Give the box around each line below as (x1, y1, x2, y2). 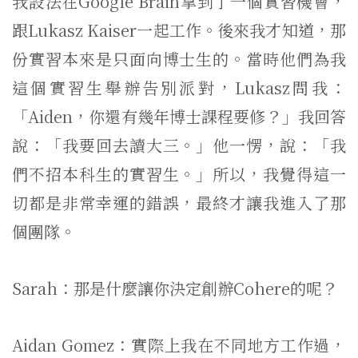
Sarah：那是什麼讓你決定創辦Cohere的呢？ (12, 276, 338, 300)
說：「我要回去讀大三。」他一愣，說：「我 (12, 133, 346, 157)
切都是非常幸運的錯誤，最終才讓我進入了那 (12, 191, 346, 214)
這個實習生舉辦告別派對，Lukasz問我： (12, 76, 346, 99)
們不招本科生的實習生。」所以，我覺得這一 (12, 162, 346, 185)
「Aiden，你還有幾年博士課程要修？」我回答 (12, 105, 346, 128)
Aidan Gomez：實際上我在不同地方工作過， (12, 333, 346, 356)
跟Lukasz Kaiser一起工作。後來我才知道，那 (12, 18, 346, 42)
